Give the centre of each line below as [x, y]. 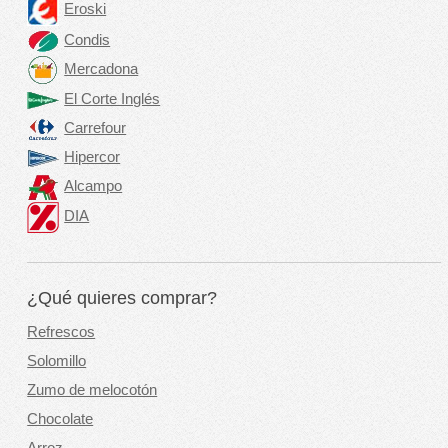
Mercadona [101, 68]
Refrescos [61, 332]
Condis [87, 39]
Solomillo [57, 361]
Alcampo [93, 186]
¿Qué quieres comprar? [122, 298]
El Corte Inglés [112, 99]
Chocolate [60, 419]
